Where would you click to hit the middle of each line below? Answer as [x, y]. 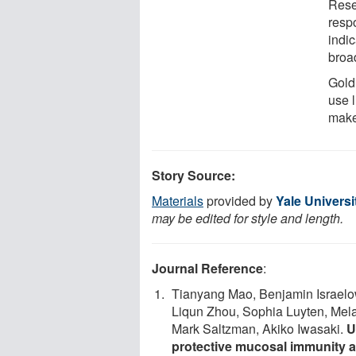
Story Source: [193, 175]
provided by [240, 200]
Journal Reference [207, 268]
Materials [178, 200]
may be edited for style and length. [248, 218]
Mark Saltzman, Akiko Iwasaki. [259, 328]
